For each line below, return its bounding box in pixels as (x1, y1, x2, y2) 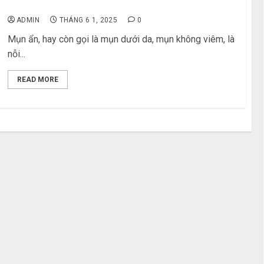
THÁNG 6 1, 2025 (59, 16, 118, 24)
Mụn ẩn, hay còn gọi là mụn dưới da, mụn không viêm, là (8, 34, 235, 45)
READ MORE (17, 75, 59, 84)
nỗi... (8, 48, 26, 60)
